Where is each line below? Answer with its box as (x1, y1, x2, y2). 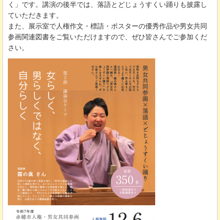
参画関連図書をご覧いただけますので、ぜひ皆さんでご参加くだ (8, 32, 207, 41)
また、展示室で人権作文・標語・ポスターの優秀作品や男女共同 (8, 22, 207, 30)
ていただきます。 (8, 11, 63, 19)
